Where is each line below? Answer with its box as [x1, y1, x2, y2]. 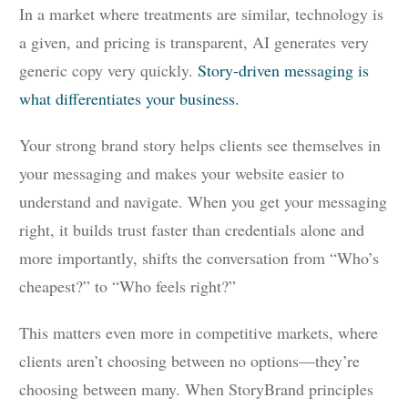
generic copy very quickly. [19, 59, 198, 82]
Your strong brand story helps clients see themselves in [19, 134, 381, 157]
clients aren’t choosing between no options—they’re [19, 350, 360, 372]
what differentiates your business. [19, 87, 240, 110]
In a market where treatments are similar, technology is [19, 3, 383, 25]
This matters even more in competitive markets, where [19, 321, 378, 344]
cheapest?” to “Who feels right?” [19, 275, 236, 298]
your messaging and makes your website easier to [19, 162, 344, 185]
